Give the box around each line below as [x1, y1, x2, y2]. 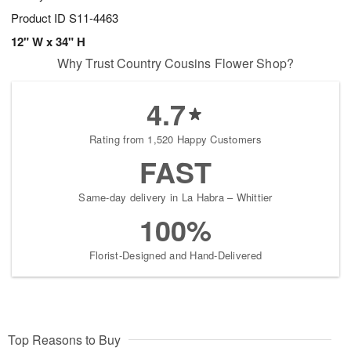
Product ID [11, 9, 69, 27]
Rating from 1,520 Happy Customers [89, 132, 262, 147]
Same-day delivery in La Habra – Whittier [78, 190, 273, 205]
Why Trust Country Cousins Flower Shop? [57, 54, 294, 73]
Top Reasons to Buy [8, 331, 121, 349]
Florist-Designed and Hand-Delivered [89, 248, 262, 263]
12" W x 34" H [11, 33, 85, 51]
